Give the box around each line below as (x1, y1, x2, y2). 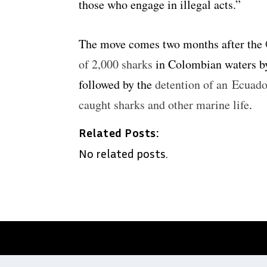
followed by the (79, 76, 155, 93)
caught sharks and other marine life (79, 97, 249, 113)
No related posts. (79, 146, 168, 161)
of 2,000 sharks (79, 56, 153, 73)
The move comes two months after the (79, 36, 262, 52)
